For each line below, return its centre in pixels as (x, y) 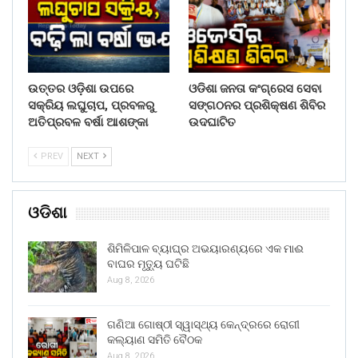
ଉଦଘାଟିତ (212, 123)
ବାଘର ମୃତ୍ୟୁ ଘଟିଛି (148, 264)
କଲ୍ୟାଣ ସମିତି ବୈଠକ (155, 339)
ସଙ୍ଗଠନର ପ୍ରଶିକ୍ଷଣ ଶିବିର (257, 106)
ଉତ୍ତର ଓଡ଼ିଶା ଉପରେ (81, 89)
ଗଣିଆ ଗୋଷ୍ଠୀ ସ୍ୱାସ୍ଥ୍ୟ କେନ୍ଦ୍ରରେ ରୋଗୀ (203, 324)
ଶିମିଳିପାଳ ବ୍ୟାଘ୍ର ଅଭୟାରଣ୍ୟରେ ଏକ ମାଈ (205, 249)
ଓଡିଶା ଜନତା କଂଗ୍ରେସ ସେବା (255, 89)
